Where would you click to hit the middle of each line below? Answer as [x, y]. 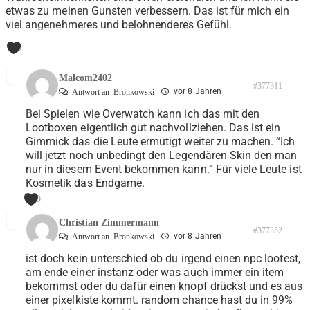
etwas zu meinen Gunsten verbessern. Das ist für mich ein [147, 11]
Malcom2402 [85, 78]
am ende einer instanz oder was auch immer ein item [155, 273]
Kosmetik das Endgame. [85, 183]
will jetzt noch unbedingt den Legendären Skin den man [162, 156]
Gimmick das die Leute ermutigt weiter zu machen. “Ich [161, 142]
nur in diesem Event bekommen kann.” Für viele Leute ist [164, 170]
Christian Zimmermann [109, 223]
